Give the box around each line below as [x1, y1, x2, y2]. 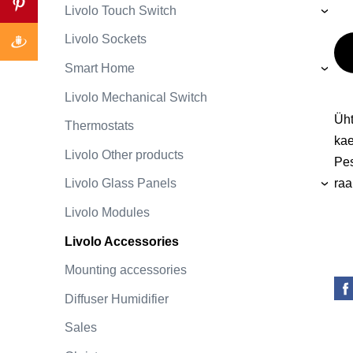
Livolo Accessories [65, 234, 179, 248]
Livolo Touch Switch [65, 3, 176, 17]
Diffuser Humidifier [65, 292, 169, 306]
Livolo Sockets [65, 32, 147, 46]
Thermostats [65, 119, 134, 133]
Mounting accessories [65, 263, 187, 277]
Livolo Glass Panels [65, 176, 176, 191]
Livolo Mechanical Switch [65, 90, 207, 104]
